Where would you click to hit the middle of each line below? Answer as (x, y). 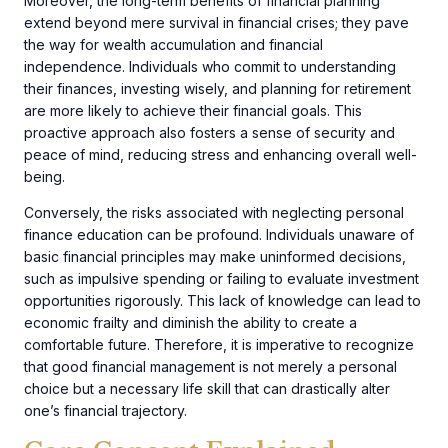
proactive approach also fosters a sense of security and (209, 132)
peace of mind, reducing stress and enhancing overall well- (220, 154)
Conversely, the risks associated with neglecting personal (214, 213)
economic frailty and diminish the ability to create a (190, 323)
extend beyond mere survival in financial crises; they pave (216, 22)
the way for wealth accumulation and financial (173, 44)
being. (44, 176)
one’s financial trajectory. (105, 411)
